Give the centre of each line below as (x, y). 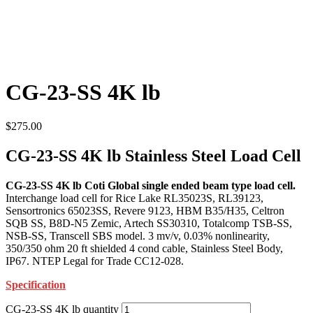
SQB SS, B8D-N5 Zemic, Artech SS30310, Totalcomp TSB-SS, (149, 224)
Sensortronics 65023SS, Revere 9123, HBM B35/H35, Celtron (145, 211)
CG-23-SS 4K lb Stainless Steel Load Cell (153, 156)
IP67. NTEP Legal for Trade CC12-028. (95, 261)
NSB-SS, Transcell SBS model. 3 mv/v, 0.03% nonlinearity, (138, 236)
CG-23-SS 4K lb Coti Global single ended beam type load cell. (151, 186)
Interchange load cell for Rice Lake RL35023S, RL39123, (134, 198)
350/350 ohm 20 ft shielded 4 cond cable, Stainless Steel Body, (144, 249)
